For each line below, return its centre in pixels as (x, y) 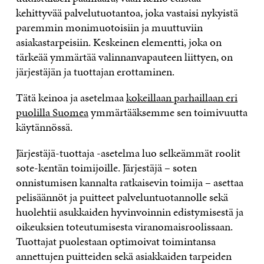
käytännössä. (44, 127)
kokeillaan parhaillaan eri (181, 98)
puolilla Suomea (52, 113)
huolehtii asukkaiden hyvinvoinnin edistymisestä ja (129, 212)
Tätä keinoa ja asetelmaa (71, 98)
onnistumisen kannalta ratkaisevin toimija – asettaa (129, 183)
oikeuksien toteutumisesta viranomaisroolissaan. (124, 227)
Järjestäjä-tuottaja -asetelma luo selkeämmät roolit (128, 153)
